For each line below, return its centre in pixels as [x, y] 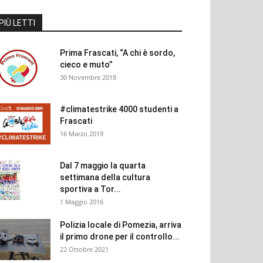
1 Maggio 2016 [82, 201]
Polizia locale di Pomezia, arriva [121, 225]
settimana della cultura [105, 177]
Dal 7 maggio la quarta [103, 165]
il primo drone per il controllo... [120, 236]
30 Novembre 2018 [88, 77]
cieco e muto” [86, 64]
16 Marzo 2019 [82, 133]
